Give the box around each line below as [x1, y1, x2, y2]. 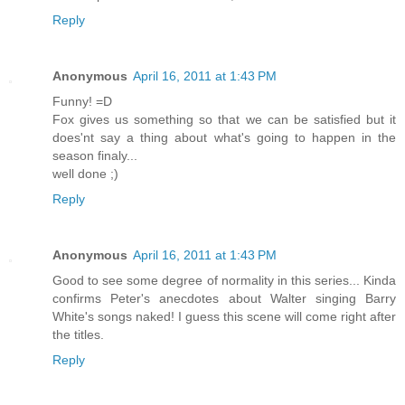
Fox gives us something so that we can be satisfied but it [52, 112, 396, 127]
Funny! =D [52, 94, 112, 109]
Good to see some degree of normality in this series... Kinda [52, 273, 396, 288]
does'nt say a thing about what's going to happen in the [52, 130, 396, 146]
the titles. [52, 327, 104, 343]
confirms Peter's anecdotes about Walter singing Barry [52, 291, 396, 306]
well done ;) [52, 166, 118, 182]
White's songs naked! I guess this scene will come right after [52, 309, 396, 325]
